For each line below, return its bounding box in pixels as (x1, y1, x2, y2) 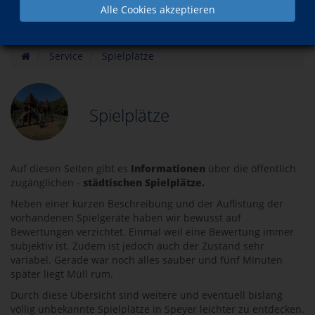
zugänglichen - (11, 176, 83, 189)
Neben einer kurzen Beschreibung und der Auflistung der (11, 197, 283, 210)
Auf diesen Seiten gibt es (11, 162, 131, 175)
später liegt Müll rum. (11, 267, 113, 281)
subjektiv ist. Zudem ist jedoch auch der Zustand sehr (11, 239, 264, 252)
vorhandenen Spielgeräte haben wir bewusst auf (11, 211, 241, 224)
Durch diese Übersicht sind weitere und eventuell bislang (11, 288, 283, 302)
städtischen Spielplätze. (83, 176, 205, 189)
